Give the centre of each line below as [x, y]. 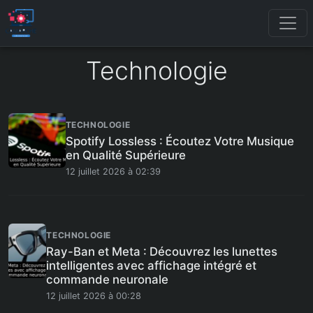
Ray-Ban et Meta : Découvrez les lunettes [162, 252]
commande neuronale [108, 279]
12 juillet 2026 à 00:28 [94, 296]
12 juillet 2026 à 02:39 [113, 172]
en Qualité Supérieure [125, 155]
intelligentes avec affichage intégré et [152, 265]
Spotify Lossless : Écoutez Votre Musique [180, 141]
